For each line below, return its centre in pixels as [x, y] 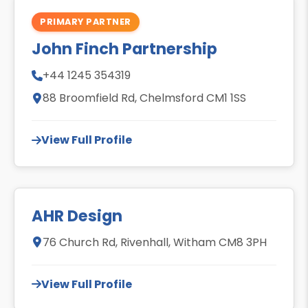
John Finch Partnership [124, 49]
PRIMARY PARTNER [86, 22]
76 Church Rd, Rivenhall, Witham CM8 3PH [155, 242]
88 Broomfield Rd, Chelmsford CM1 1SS [144, 98]
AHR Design [77, 216]
